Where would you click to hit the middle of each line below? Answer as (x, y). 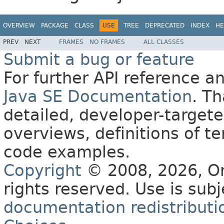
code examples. (67, 152)
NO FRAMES (107, 42)
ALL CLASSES (164, 42)
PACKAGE (55, 25)
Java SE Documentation (98, 97)
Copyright (42, 171)
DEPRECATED (165, 25)
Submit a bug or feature (99, 60)
